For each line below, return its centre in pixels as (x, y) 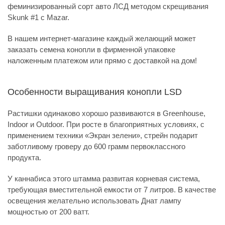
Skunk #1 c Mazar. (38, 17)
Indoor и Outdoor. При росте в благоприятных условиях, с (106, 124)
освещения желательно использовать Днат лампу (94, 200)
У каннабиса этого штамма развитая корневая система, (104, 178)
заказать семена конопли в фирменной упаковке (91, 49)
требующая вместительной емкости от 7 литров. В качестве (112, 189)
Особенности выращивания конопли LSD (95, 92)
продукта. (24, 157)
